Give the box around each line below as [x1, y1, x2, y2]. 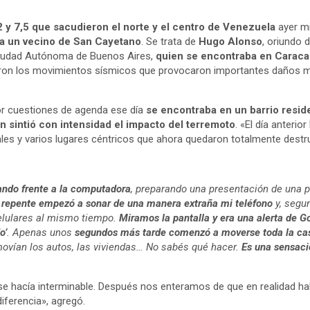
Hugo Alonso [198, 35, 262, 48]
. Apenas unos [6, 226, 75, 239]
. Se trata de [140, 35, 199, 48]
